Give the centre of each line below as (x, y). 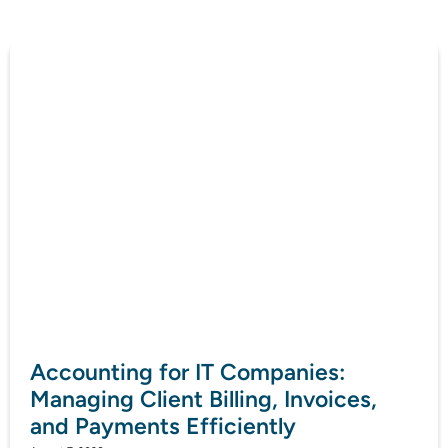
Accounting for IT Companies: (187, 371)
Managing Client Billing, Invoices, (203, 398)
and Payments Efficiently (163, 425)
